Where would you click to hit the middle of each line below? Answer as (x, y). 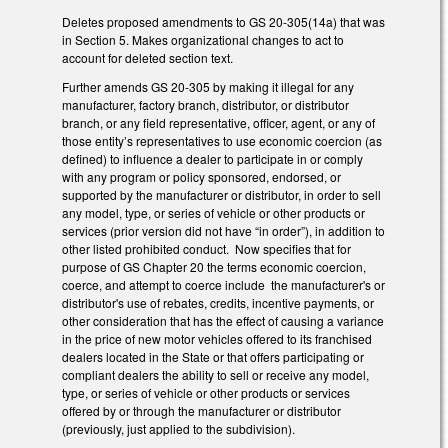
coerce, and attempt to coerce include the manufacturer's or (223, 285)
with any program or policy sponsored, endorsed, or (201, 177)
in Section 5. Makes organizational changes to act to (203, 40)
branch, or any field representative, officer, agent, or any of (218, 123)
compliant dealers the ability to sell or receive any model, (215, 375)
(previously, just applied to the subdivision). (178, 429)
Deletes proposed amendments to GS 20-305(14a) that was (223, 22)
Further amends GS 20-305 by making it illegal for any (208, 87)
